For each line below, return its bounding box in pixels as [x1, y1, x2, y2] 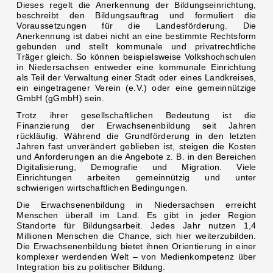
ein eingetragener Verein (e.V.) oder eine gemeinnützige [16, 83, 257, 93]
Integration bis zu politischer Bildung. [16, 262, 166, 272]
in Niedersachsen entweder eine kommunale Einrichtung [16, 63, 257, 73]
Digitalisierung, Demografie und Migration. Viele [16, 162, 257, 172]
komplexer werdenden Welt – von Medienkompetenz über [16, 252, 257, 261]
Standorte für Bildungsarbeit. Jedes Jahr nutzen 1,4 [16, 221, 257, 230]
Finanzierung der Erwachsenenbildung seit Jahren [16, 121, 257, 130]
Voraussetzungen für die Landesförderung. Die [16, 21, 257, 31]
